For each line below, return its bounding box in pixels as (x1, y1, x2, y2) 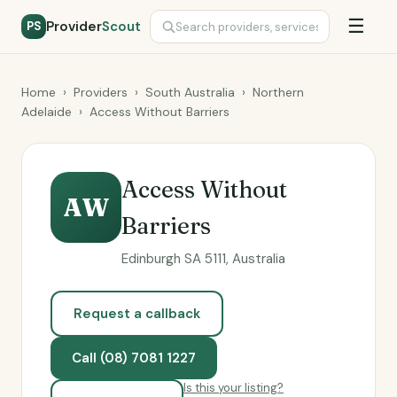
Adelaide (21, 104, 72, 120)
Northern (253, 84, 304, 100)
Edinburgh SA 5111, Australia (121, 250, 285, 268)
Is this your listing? (183, 380, 284, 395)
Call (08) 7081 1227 (72, 349, 196, 367)
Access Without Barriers (90, 104, 230, 120)
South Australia (145, 84, 235, 100)
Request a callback (74, 305, 200, 323)
